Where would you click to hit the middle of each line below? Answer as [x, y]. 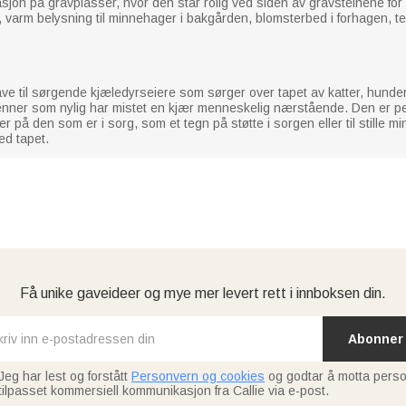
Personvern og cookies [198, 376]
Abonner [375, 338]
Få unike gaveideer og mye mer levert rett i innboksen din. [203, 293]
